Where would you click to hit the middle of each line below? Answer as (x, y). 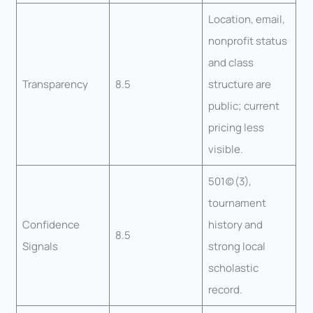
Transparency (55, 85)
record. (225, 290)
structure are (239, 85)
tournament (237, 203)
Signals (40, 247)
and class (231, 63)
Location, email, (246, 20)
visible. (225, 150)
